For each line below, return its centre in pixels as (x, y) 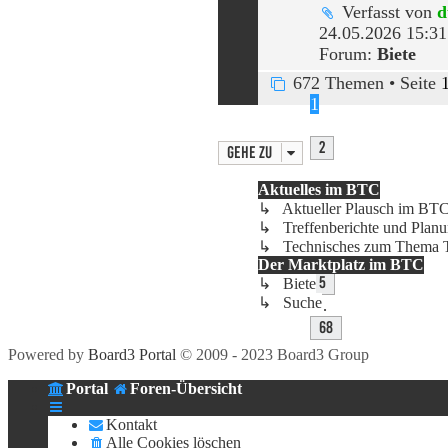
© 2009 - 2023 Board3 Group (272, 354)
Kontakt (131, 424)
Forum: (348, 53)
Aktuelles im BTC (319, 189)
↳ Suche (290, 302)
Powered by (48, 354)
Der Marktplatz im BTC (341, 264)
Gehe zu (249, 152)
